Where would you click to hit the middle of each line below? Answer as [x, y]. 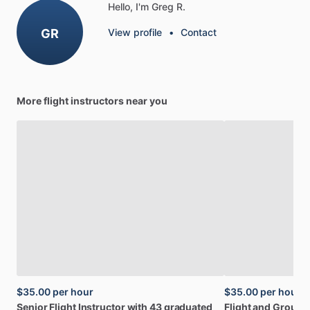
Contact [199, 33]
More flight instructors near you [92, 101]
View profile [135, 33]
